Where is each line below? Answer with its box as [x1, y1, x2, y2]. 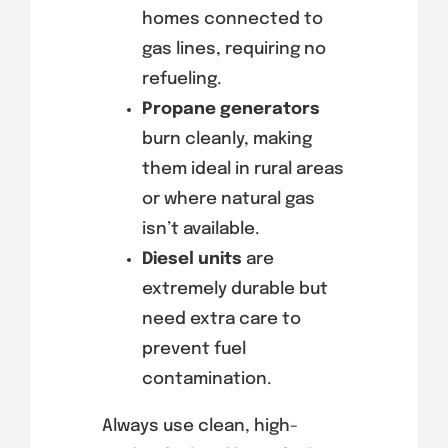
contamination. [141, 371, 272, 389]
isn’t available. [141, 221, 260, 239]
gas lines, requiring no [141, 41, 326, 59]
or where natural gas [141, 191, 315, 209]
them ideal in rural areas [141, 161, 344, 179]
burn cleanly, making [141, 131, 312, 149]
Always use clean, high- [101, 418, 298, 436]
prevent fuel [141, 341, 246, 359]
